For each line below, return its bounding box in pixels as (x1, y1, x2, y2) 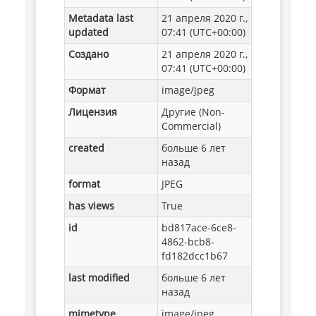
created (68, 140, 104, 154)
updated (68, 25, 109, 39)
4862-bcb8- (162, 234, 214, 248)
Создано (68, 47, 109, 61)
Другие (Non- (162, 104, 225, 119)
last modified (68, 270, 130, 284)
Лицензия (68, 104, 117, 119)
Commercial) (162, 119, 221, 133)
